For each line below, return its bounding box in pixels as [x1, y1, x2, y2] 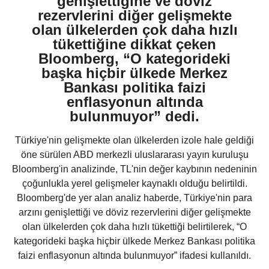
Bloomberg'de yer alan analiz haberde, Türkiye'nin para [17, 193, 252, 204]
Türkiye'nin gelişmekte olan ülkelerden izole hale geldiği [15, 135, 254, 146]
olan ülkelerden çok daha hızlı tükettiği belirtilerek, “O [22, 222, 247, 232]
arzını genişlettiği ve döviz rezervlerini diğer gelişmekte [18, 207, 251, 218]
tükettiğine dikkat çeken [53, 36, 216, 53]
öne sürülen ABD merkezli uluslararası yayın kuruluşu [20, 150, 249, 160]
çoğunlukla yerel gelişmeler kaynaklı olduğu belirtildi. [22, 178, 247, 189]
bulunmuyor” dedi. [70, 108, 199, 125]
